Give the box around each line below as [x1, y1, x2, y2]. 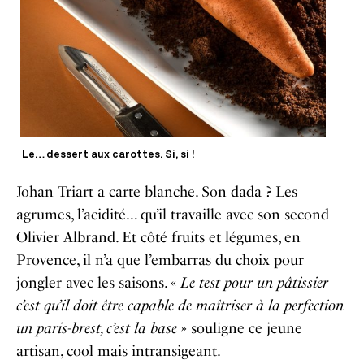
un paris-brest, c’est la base [16, 318, 177, 337]
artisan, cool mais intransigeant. [16, 341, 221, 360]
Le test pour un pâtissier [180, 273, 328, 292]
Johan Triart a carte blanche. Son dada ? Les [16, 182, 297, 201]
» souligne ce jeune [177, 318, 302, 337]
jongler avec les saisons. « [16, 273, 180, 292]
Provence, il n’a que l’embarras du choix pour [16, 250, 304, 269]
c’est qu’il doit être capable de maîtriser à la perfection [16, 296, 344, 314]
